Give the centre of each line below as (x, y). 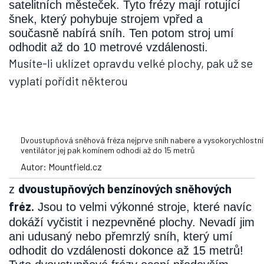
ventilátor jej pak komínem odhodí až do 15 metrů (108, 150)
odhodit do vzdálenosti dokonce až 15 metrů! (126, 251)
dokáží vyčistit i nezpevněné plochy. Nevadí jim (132, 222)
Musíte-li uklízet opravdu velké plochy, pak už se (131, 63)
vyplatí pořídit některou (68, 81)
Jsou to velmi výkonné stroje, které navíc (143, 207)
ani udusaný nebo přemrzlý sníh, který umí (121, 237)
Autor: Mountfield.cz (61, 167)
